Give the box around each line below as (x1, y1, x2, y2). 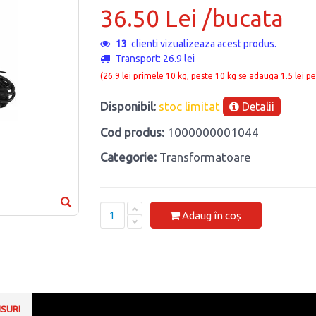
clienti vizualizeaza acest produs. (126, 38, 276, 50)
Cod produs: (99, 126, 164, 140)
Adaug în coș (182, 209, 241, 221)
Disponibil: (99, 99, 156, 114)
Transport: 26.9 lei (113, 53, 195, 65)
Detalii (238, 100, 274, 114)
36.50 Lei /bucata (99, 5, 284, 32)
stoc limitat (158, 99, 220, 114)
